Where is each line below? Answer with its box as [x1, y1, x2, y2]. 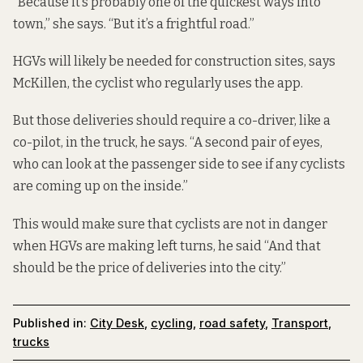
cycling [151, 316, 193, 331]
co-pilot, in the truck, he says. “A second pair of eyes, [13, 135, 322, 151]
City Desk [90, 316, 144, 331]
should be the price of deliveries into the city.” [13, 259, 286, 275]
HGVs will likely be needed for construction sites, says [13, 53, 335, 70]
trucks [13, 335, 49, 349]
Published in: [13, 316, 87, 331]
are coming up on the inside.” [13, 178, 188, 194]
